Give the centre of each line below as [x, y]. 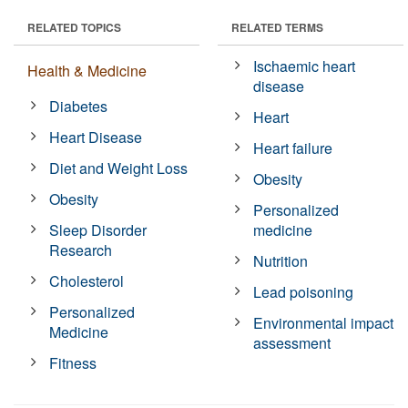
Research [81, 250]
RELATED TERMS [277, 27]
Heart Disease [96, 137]
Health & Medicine [87, 70]
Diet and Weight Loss [119, 168]
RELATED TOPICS [74, 27]
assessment [292, 342]
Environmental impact [324, 322]
